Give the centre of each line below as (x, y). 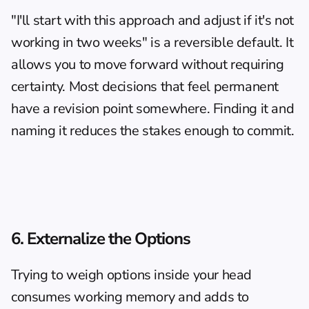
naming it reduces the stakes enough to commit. (153, 131)
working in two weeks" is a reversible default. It (152, 42)
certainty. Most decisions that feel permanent (145, 87)
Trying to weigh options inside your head (132, 275)
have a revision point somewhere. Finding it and (153, 109)
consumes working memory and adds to (130, 297)
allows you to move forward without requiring (148, 64)
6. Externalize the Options (101, 239)
